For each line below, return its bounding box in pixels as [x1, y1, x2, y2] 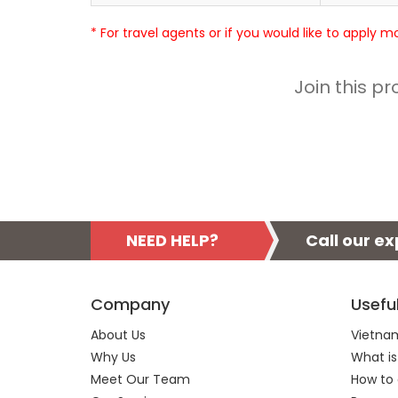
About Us [91, 326, 146, 344]
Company [91, 293, 170, 315]
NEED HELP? [126, 229, 219, 251]
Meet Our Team [91, 370, 190, 388]
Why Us [91, 348, 136, 366]
